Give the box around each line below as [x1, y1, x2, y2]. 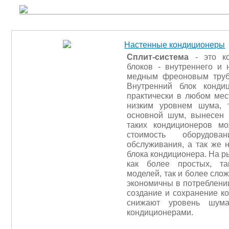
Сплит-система [127, 52, 189, 61]
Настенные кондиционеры [124, 40, 225, 49]
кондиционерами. [127, 208, 194, 217]
